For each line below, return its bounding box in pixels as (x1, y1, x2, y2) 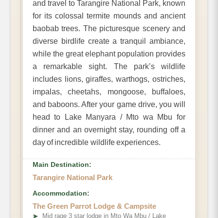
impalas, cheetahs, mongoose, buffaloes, (33, 88, 185, 96)
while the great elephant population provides (33, 50, 185, 58)
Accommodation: (33, 189, 90, 198)
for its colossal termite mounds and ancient (33, 12, 185, 20)
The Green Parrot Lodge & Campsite (33, 202, 156, 211)
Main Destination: (33, 161, 91, 169)
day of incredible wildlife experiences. (33, 138, 161, 147)
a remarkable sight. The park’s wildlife (33, 62, 185, 71)
